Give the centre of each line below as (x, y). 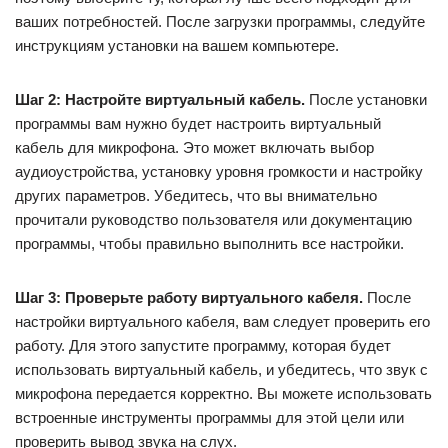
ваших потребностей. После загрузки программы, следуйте (220, 21)
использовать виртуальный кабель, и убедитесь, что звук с (221, 369)
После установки (366, 99)
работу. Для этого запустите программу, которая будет (203, 345)
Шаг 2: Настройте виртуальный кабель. (160, 99)
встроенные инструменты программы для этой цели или (209, 417)
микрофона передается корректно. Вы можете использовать (223, 393)
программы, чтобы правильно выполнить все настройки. (209, 243)
